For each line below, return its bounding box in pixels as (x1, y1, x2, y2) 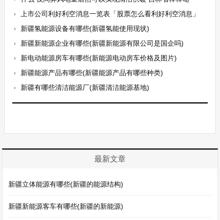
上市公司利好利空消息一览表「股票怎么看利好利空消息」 (20, 10, 199, 18)
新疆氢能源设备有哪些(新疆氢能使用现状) (20, 25, 149, 32)
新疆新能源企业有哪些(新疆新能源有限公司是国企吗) (20, 39, 184, 47)
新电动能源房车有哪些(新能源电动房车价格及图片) (20, 54, 177, 62)
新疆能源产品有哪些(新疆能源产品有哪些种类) (20, 69, 163, 77)
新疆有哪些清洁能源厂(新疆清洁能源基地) (20, 83, 149, 91)
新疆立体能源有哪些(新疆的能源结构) (8, 180, 124, 188)
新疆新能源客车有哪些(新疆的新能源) (8, 202, 124, 210)
